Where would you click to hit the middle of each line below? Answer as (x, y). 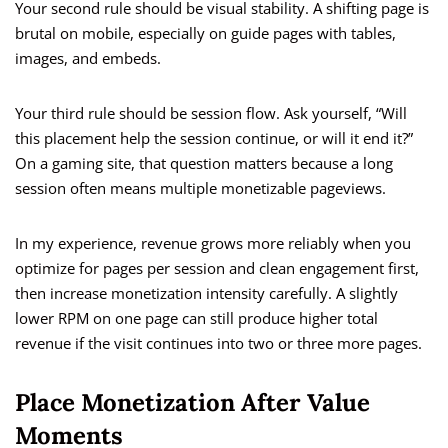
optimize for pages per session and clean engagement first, (217, 268)
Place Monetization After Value (192, 403)
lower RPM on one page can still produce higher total (196, 318)
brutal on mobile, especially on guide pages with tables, (205, 33)
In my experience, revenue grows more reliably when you (213, 243)
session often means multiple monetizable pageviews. (200, 188)
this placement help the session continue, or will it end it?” (214, 138)
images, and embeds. (88, 58)
